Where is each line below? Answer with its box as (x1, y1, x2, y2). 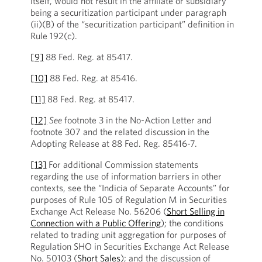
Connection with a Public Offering (30, 217, 161, 229)
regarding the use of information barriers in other (30, 170, 222, 182)
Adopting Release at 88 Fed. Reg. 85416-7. (30, 137, 199, 149)
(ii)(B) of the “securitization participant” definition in (30, 18, 234, 30)
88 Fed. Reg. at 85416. (47, 72, 137, 84)
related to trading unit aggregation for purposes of (30, 229, 226, 240)
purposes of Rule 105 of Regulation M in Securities (30, 194, 227, 205)
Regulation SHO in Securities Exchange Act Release (30, 240, 229, 252)
